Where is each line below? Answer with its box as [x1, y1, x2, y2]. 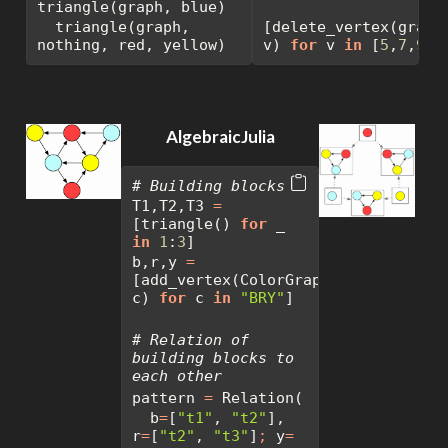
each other [131, 367, 222, 386]
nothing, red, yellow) [36, 35, 226, 54]
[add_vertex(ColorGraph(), [131, 271, 357, 290]
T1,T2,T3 [131, 197, 213, 216]
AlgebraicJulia [165, 126, 275, 148]
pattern [131, 389, 204, 408]
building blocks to [131, 349, 294, 368]
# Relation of [131, 331, 249, 350]
